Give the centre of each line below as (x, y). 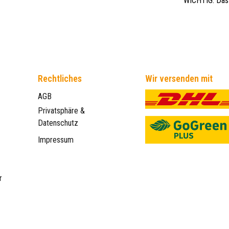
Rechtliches (60, 78)
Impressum (55, 140)
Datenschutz (58, 123)
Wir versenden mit (179, 78)
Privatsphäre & (61, 111)
